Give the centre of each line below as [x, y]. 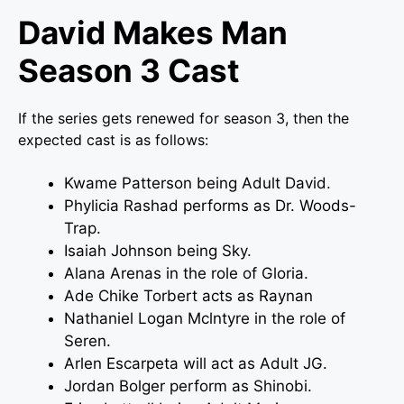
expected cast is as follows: [113, 139]
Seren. [87, 340]
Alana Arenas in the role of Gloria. [186, 273]
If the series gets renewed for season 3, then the [184, 118]
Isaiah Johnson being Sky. [158, 250]
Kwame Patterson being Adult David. [197, 183]
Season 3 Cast [129, 70]
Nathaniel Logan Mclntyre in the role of [205, 318]
